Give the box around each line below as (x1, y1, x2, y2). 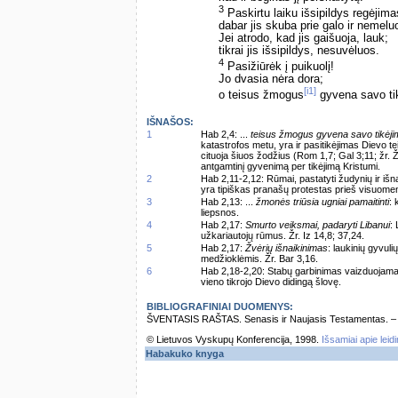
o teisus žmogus (219, 89, 304, 102)
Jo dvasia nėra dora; (219, 73, 323, 86)
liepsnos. (201, 207, 239, 218)
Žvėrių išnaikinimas (245, 243, 328, 253)
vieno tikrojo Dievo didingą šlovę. (201, 276, 341, 287)
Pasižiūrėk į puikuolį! (224, 60, 334, 74)
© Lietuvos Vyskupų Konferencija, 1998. (147, 334, 322, 346)
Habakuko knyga (146, 348, 224, 359)
